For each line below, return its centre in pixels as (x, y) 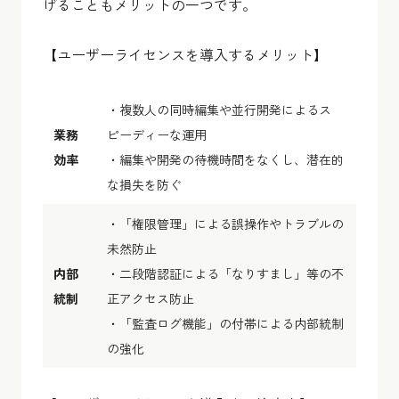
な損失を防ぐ (144, 184)
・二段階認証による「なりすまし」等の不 (225, 273)
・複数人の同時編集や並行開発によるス (219, 109)
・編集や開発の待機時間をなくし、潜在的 (225, 159)
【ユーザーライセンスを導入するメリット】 (185, 54)
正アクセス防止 (151, 298)
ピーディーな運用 (157, 134)
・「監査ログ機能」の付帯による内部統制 (225, 323)
